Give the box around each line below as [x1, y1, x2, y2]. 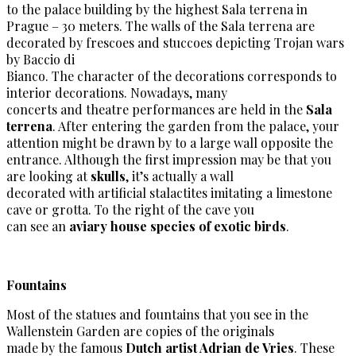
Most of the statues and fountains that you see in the [6, 305, 308, 323]
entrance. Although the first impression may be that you [6, 150, 331, 168]
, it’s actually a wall [126, 167, 234, 184]
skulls [91, 167, 126, 184]
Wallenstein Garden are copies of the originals [6, 322, 274, 339]
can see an [6, 217, 69, 234]
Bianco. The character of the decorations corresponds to [6, 67, 337, 84]
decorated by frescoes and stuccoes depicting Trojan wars [6, 33, 344, 51]
